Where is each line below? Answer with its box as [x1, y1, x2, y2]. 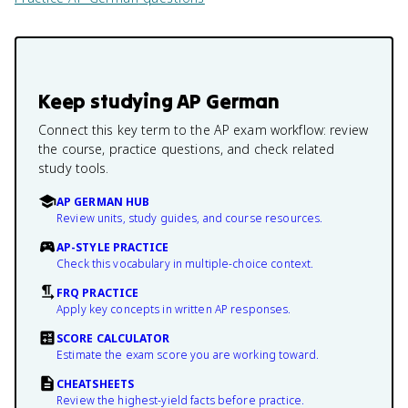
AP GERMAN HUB [56, 194, 150, 209]
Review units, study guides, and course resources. [56, 210, 323, 226]
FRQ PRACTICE [56, 285, 139, 301]
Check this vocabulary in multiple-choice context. [56, 256, 314, 271]
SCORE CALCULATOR [56, 331, 170, 346]
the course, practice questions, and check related [38, 140, 335, 158]
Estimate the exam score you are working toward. [56, 347, 320, 362]
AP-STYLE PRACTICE [56, 240, 169, 255]
